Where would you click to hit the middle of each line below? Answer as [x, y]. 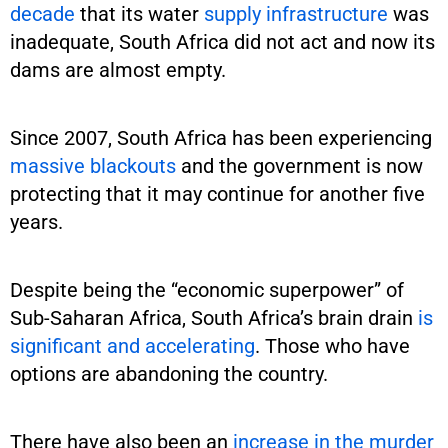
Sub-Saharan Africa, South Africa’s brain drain [214, 317]
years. [36, 221]
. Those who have [332, 345]
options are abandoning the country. [171, 373]
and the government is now [299, 165]
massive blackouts [93, 165]
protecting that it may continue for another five [217, 193]
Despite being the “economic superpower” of [207, 289]
